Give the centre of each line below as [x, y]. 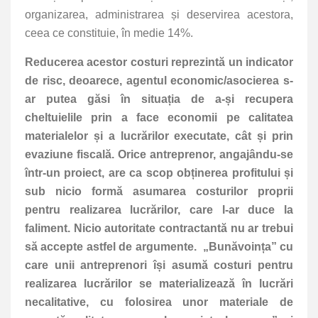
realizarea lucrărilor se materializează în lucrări [159, 284]
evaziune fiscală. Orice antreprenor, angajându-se [159, 155]
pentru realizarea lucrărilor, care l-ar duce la [159, 210]
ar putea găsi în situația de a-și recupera [159, 99]
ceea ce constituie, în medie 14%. [110, 33]
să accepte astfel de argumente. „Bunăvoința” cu [159, 247]
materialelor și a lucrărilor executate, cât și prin [159, 136]
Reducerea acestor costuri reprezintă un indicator [159, 62]
